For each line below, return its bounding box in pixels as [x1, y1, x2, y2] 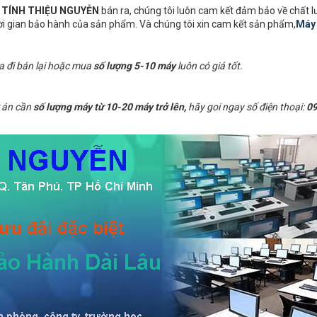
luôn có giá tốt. [175, 60, 243, 71]
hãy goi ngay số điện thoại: [186, 101, 306, 113]
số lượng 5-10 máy [93, 60, 175, 71]
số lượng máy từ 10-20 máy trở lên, [33, 101, 186, 113]
